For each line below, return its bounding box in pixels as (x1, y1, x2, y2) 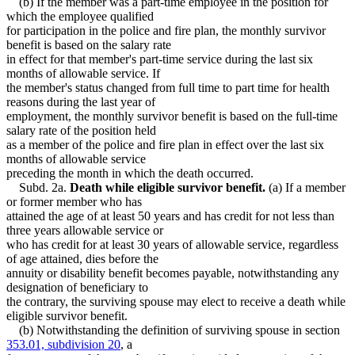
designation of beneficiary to (6, 280, 148, 294)
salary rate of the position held (6, 123, 156, 137)
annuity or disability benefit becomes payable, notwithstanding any (6, 265, 339, 280)
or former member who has (6, 194, 142, 208)
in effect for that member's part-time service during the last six (6, 52, 313, 66)
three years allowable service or (6, 223, 163, 237)
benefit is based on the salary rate (6, 37, 171, 52)
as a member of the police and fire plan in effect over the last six (6, 137, 324, 151)
